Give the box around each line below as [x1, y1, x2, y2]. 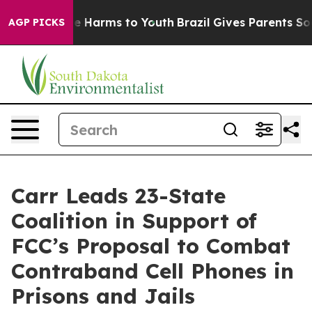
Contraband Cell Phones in [11, 258, 294, 284]
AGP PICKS [8, 16, 65, 29]
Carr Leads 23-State [11, 182, 226, 209]
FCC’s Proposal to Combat [11, 233, 290, 259]
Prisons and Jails [11, 283, 195, 309]
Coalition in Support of [11, 208, 257, 234]
